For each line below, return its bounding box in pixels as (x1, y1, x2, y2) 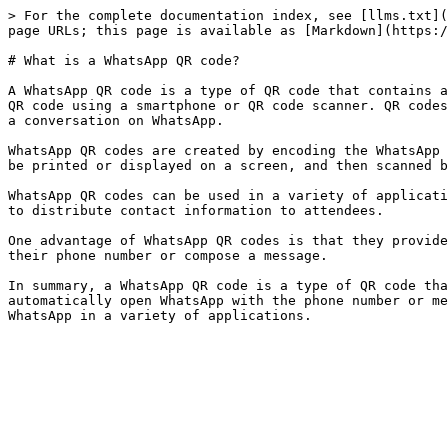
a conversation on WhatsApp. (8, 113, 224, 128)
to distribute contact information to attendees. (8, 203, 384, 218)
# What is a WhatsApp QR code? (8, 53, 240, 68)
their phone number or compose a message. (8, 248, 328, 263)
